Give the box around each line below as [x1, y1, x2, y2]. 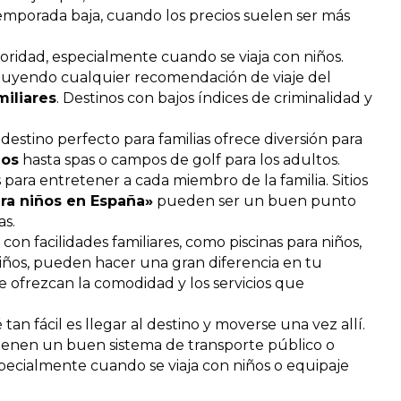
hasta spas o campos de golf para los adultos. [19, 151, 340, 168]
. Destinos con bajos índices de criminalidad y [56, 90, 372, 107]
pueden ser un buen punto [153, 192, 356, 209]
